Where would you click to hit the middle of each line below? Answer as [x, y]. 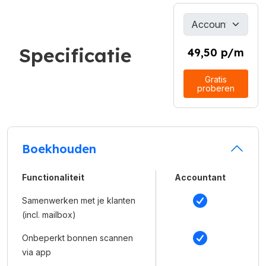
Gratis [216, 79]
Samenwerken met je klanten [79, 200]
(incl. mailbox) [49, 214]
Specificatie [75, 55]
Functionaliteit [53, 177]
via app [37, 252]
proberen [216, 88]
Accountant [200, 177]
